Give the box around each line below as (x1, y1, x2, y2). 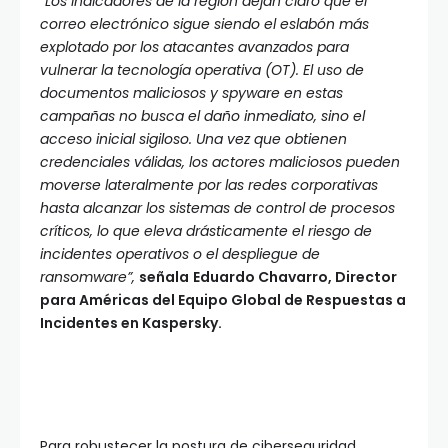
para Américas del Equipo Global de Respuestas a (40, 290, 406, 311)
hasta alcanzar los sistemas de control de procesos (40, 198, 395, 219)
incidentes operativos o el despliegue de (40, 244, 320, 265)
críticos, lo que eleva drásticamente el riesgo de (40, 221, 372, 242)
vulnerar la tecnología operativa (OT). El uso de (40, 60, 364, 81)
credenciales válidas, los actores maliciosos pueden (40, 152, 400, 173)
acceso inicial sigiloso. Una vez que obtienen (40, 129, 347, 150)
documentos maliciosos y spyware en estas (40, 83, 343, 104)
